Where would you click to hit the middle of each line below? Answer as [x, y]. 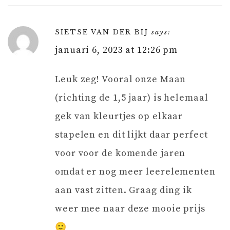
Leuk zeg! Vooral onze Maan [121, 79]
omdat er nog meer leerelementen [135, 171]
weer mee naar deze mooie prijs [130, 208]
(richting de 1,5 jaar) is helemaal [132, 98]
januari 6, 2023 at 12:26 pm [117, 50]
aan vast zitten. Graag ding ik [123, 190]
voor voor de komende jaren [120, 153]
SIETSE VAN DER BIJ [102, 32]
